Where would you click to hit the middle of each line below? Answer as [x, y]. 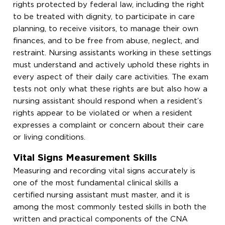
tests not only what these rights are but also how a [110, 89]
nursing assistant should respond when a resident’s [108, 101]
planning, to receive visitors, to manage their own [106, 29]
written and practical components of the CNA [101, 219]
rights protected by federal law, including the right [109, 5]
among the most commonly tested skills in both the [110, 207]
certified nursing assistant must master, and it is [102, 195]
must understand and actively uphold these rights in [111, 65]
